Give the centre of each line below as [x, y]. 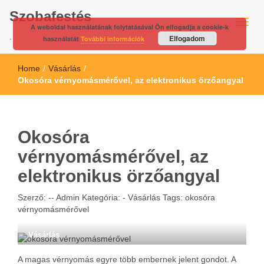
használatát [62, 39]
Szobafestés [50, 16]
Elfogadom [187, 38]
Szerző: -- [36, 197]
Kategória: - [105, 197]
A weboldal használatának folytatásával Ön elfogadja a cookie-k [130, 27]
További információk [112, 39]
